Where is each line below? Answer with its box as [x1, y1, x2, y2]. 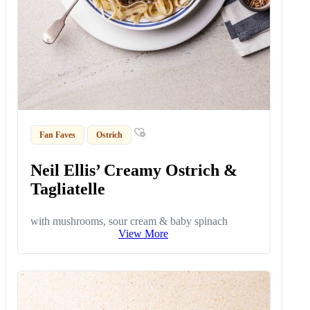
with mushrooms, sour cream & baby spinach [30, 215, 228, 228]
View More [118, 228, 168, 240]
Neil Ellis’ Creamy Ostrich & [30, 161, 238, 180]
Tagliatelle [30, 180, 106, 199]
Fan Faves [39, 129, 76, 140]
